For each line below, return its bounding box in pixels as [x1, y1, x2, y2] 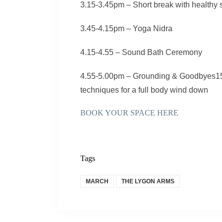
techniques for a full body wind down [80, 86, 208, 95]
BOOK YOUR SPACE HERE [80, 109, 178, 117]
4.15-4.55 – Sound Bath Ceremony [80, 48, 202, 57]
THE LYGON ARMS [121, 177, 174, 185]
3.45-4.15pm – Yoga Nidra [80, 24, 172, 33]
